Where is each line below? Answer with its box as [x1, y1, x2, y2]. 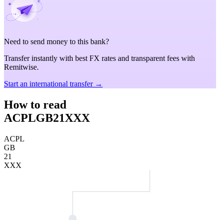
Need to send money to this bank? [4, 37, 109, 46]
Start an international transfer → [4, 80, 103, 88]
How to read [4, 98, 66, 111]
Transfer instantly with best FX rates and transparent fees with [4, 54, 195, 62]
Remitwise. [4, 63, 39, 71]
